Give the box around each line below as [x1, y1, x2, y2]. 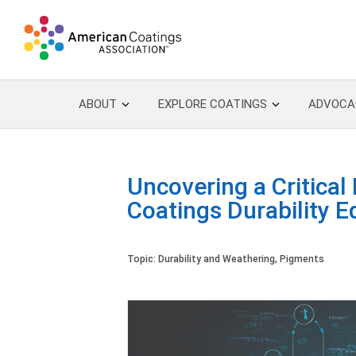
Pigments [280, 253, 324, 265]
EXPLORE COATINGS [158, 97, 268, 111]
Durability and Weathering [158, 253, 275, 265]
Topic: [127, 253, 158, 265]
